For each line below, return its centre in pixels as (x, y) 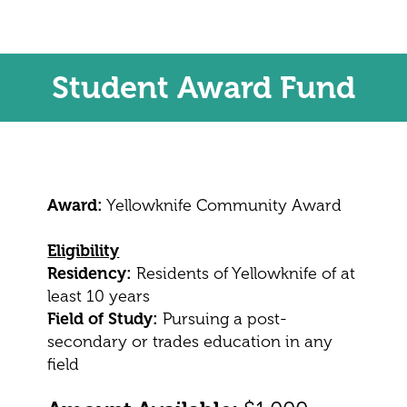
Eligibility (84, 251)
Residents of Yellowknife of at (244, 273)
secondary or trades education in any (190, 342)
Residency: (90, 273)
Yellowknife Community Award (223, 205)
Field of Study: (103, 319)
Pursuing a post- (223, 319)
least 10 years (99, 296)
